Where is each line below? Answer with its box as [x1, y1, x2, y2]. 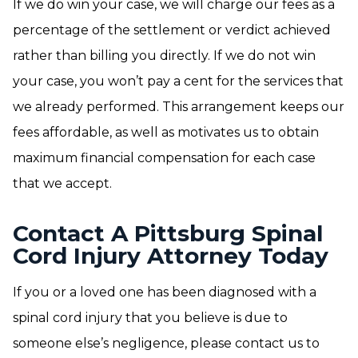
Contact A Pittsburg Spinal [13, 220, 323, 247]
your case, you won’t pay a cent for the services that [13, 74, 344, 89]
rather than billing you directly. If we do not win [13, 48, 316, 63]
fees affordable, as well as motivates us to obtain [13, 125, 319, 140]
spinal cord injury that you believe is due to [13, 310, 288, 325]
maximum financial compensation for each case [13, 150, 316, 165]
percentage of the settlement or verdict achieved [13, 22, 331, 38]
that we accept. [13, 176, 112, 191]
